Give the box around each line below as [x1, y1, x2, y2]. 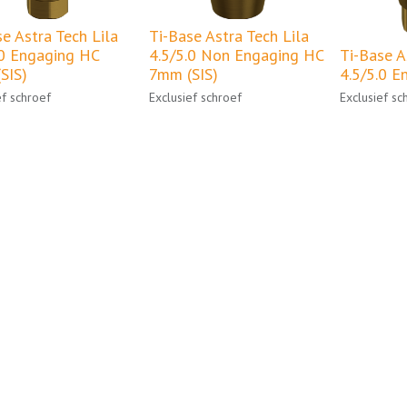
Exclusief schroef [149, 89, 242, 106]
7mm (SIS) [149, 64, 218, 85]
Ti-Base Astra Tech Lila [149, 25, 309, 47]
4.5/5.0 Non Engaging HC [149, 45, 323, 66]
